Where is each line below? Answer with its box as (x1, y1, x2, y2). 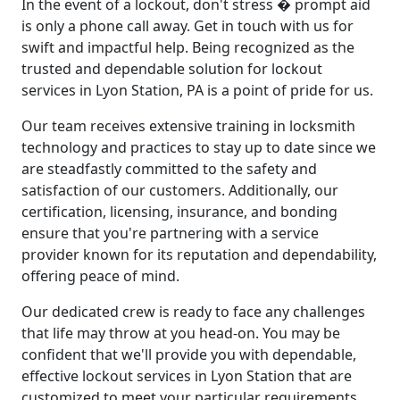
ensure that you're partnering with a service (21, 222, 319, 243)
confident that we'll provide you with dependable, (21, 344, 356, 364)
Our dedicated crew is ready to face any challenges (21, 301, 365, 321)
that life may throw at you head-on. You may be (21, 322, 340, 343)
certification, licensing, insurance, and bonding (21, 201, 337, 221)
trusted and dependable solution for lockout (21, 58, 322, 79)
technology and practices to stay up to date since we (21, 137, 376, 157)
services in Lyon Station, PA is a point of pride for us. (21, 79, 373, 100)
